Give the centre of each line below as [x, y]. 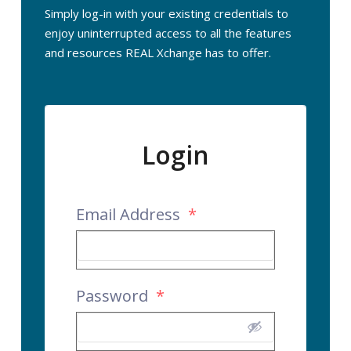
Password [114, 295]
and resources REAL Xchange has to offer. [157, 52]
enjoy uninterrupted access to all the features [168, 33]
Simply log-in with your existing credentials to [166, 13]
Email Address [130, 214]
